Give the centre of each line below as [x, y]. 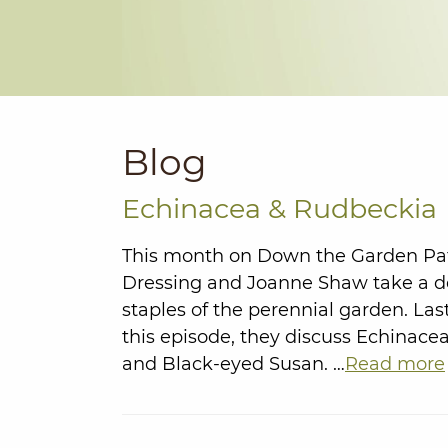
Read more [395, 363]
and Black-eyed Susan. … [233, 363]
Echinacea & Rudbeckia [279, 208]
